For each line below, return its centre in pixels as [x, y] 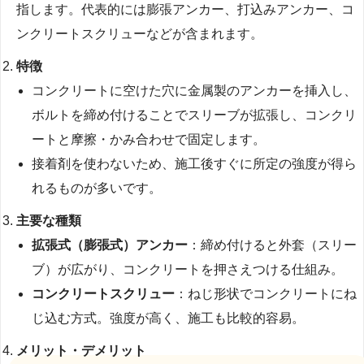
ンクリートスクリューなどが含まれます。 [140, 34]
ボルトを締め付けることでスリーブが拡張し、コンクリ [195, 115]
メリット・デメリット [82, 351]
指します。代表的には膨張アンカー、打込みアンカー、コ [186, 10]
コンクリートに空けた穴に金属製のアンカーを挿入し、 [195, 91]
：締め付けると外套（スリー [273, 245]
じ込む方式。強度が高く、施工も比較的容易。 [169, 318]
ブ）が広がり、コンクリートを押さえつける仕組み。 [188, 270]
